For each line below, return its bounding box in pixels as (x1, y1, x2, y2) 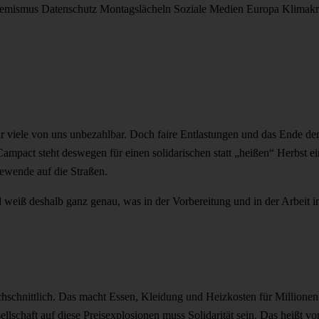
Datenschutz (41, 3, 97, 15)
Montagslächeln (100, 3, 171, 15)
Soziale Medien (174, 3, 244, 15)
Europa (246, 3, 279, 15)
